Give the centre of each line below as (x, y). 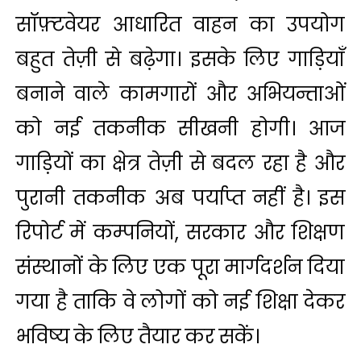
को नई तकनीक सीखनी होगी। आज (180, 129)
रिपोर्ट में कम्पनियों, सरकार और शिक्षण (180, 233)
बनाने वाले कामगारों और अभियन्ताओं (180, 94)
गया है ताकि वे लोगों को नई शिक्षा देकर (180, 302)
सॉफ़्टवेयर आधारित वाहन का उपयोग (180, 25)
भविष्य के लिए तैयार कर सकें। (138, 337)
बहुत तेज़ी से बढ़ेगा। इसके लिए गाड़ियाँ (180, 60)
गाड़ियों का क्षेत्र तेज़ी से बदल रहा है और (180, 164)
